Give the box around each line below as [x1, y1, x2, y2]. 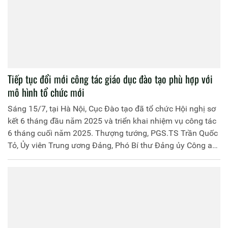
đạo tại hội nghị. [8, 164, 66, 175]
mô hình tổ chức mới [8, 84, 84, 100]
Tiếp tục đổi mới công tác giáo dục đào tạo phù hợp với [8, 71, 213, 87]
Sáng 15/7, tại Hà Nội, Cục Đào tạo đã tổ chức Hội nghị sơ [8, 103, 216, 113]
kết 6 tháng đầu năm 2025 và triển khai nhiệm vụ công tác [8, 116, 216, 126]
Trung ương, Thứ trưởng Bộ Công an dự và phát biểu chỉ [8, 152, 208, 162]
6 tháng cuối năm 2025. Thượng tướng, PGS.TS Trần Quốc [8, 128, 218, 138]
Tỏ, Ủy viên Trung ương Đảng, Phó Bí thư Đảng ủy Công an [8, 140, 217, 150]
